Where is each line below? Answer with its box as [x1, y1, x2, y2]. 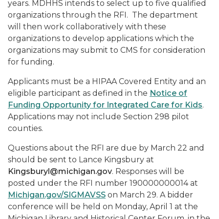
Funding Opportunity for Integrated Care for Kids [8, 100, 202, 109]
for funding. [8, 57, 54, 66]
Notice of [150, 88, 187, 98]
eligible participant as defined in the [8, 88, 150, 98]
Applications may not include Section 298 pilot [8, 112, 189, 121]
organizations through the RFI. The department [8, 10, 198, 20]
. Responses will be [112, 167, 184, 176]
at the [175, 202, 198, 211]
